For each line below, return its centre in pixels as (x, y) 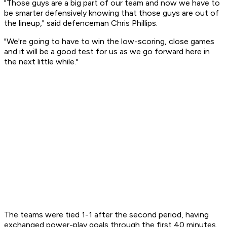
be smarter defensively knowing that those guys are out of (111, 13)
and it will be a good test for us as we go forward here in (107, 52)
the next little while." (41, 62)
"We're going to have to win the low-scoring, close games (109, 42)
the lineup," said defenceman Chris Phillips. (81, 23)
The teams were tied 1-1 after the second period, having (106, 215)
